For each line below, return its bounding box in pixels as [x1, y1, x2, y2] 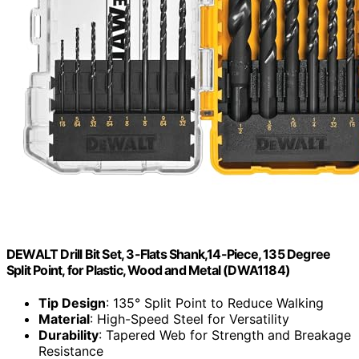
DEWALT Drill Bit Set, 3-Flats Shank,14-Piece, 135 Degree [6, 245, 331, 262]
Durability [38, 327, 99, 344]
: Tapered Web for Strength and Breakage [99, 327, 351, 344]
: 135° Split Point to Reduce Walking [106, 295, 324, 312]
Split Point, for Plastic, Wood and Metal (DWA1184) [6, 261, 291, 278]
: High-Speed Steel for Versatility [90, 311, 289, 328]
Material [38, 311, 90, 328]
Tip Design [38, 295, 106, 312]
